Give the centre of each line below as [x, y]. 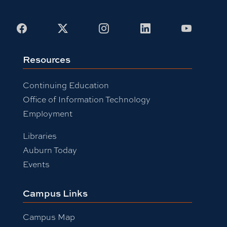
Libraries [40, 135]
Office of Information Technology [86, 99]
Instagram [134, 27]
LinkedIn [171, 27]
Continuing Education [66, 85]
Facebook [50, 27]
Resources [46, 59]
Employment [47, 113]
